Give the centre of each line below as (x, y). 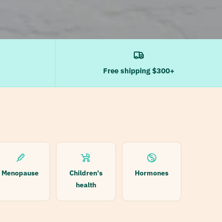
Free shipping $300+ (139, 71)
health (86, 185)
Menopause (20, 173)
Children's (86, 173)
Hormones (151, 173)
